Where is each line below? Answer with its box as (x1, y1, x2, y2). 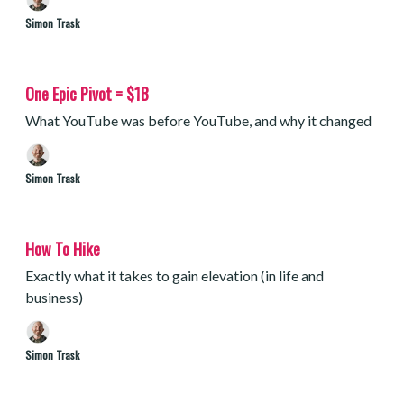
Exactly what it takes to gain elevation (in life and (25, 267, 324, 284)
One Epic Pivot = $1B (25, 82, 149, 106)
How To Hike (25, 237, 100, 261)
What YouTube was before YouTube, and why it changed (25, 112, 372, 129)
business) (25, 289, 83, 306)
